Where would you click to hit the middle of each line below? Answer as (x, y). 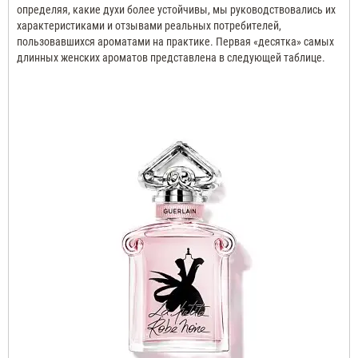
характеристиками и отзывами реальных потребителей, (149, 26)
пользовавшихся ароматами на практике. (115, 42)
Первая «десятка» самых (275, 42)
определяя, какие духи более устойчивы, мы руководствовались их (176, 10)
